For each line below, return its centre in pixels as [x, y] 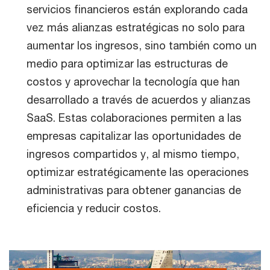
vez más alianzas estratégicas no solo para [136, 27]
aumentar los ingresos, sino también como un [142, 45]
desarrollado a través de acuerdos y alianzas [139, 99]
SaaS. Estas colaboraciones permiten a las [134, 118]
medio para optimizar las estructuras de [127, 63]
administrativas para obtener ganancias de [134, 190]
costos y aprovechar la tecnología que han [133, 81]
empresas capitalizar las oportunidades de [134, 136]
